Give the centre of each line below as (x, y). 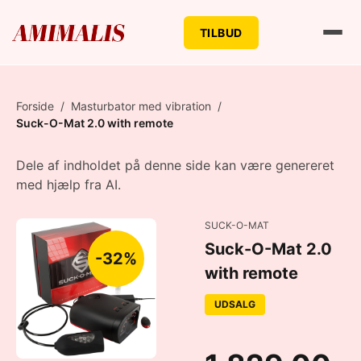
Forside (35, 106)
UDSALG (235, 304)
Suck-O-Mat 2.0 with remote (95, 123)
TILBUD (221, 32)
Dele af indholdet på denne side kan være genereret (175, 165)
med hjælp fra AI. (68, 185)
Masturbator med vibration (141, 106)
